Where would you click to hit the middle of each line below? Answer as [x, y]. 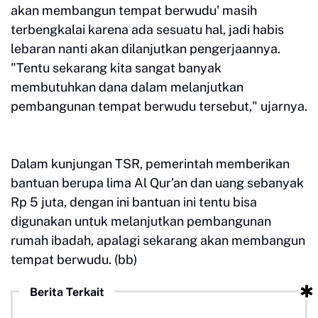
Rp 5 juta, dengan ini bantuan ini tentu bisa [134, 202]
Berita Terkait [67, 292]
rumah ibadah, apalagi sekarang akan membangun [158, 240]
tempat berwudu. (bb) [74, 259]
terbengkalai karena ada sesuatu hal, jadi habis [147, 29]
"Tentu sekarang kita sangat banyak [116, 68]
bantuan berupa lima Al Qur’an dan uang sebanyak [157, 183]
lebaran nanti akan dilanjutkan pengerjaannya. [146, 49]
